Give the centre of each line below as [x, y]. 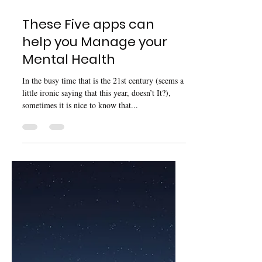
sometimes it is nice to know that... [80, 245]
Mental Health [69, 200]
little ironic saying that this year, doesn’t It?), [96, 233]
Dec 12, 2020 [41, 136]
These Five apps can [88, 165]
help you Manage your [95, 182]
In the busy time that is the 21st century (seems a [103, 221]
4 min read [85, 136]
